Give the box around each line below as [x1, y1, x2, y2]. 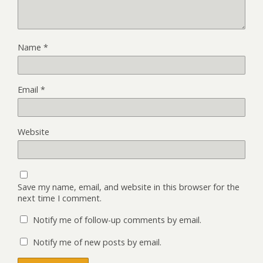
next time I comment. [18, 193, 102, 204]
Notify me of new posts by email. [33, 237, 161, 248]
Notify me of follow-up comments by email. [33, 214, 201, 225]
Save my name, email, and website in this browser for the [18, 181, 240, 193]
